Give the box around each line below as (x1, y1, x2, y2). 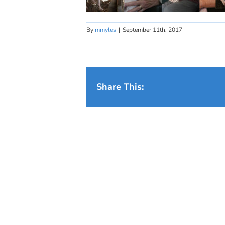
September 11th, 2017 (123, 26, 182, 34)
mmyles (95, 26, 116, 34)
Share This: (96, 81, 144, 93)
